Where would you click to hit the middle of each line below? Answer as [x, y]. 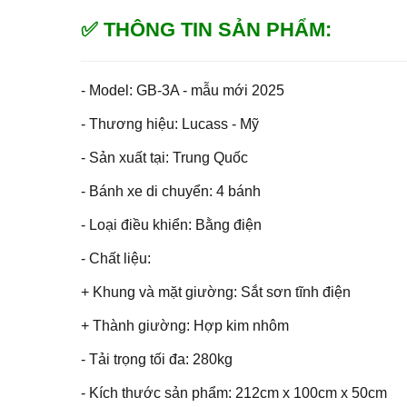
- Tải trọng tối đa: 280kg [157, 359]
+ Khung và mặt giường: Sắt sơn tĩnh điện [216, 292]
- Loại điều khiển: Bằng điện [171, 224]
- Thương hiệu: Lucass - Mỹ [170, 124]
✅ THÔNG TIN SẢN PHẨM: [206, 29]
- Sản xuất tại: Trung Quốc [164, 157]
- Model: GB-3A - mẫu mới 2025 [183, 90]
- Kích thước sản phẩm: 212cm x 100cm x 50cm [234, 392]
